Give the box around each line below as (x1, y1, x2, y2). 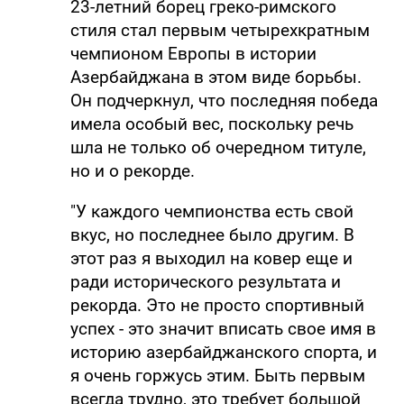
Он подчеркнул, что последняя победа (69, 89, 378, 111)
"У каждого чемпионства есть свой (69, 200, 353, 222)
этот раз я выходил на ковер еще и (69, 247, 353, 269)
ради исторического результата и (69, 271, 341, 292)
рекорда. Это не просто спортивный (69, 294, 364, 316)
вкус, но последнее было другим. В (69, 224, 354, 245)
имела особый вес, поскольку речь (69, 113, 353, 134)
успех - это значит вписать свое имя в (69, 317, 376, 339)
